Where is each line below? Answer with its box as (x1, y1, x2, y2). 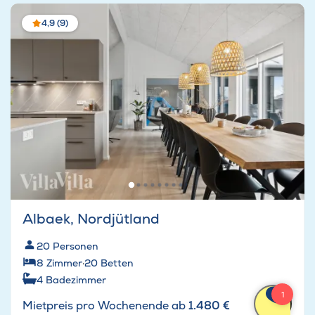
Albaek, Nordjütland (22, 210, 160, 229)
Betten (101, 257, 134, 270)
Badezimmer (46, 274, 106, 287)
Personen (53, 240, 98, 253)
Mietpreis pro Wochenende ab (22, 298, 188, 314)
